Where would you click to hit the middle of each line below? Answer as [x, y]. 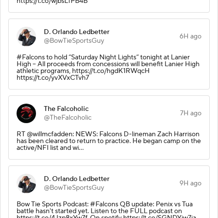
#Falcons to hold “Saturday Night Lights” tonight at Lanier [103, 57]
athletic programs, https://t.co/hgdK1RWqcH [83, 71]
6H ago [191, 36]
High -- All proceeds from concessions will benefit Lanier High [108, 64]
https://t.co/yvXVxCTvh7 [53, 78]
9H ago [191, 183]
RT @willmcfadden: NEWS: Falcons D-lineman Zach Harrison [108, 134]
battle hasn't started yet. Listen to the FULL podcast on [99, 211]
